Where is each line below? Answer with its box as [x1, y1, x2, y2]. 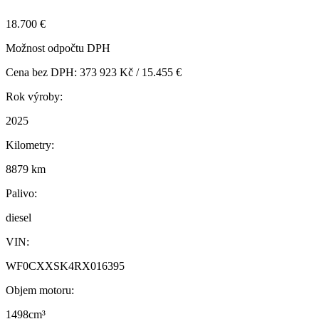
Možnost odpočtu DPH [6, 41, 110, 54]
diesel [6, 211, 31, 224]
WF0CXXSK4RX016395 [6, 259, 125, 272]
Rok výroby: [6, 90, 63, 103]
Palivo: [6, 187, 37, 199]
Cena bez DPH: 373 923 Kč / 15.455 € [6, 66, 182, 78]
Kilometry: [6, 138, 54, 151]
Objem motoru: [6, 283, 74, 296]
